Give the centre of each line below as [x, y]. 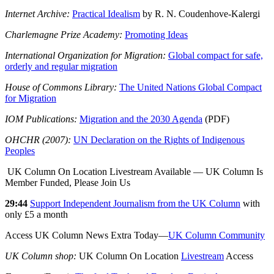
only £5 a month [36, 215]
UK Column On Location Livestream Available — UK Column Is [134, 172]
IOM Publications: [41, 119]
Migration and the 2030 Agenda [141, 119]
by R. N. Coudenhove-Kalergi [200, 14]
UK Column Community [217, 235]
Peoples [20, 151]
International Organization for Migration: [85, 56]
